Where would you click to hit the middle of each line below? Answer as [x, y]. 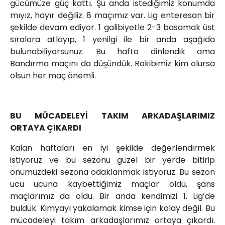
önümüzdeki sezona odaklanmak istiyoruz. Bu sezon [113, 172]
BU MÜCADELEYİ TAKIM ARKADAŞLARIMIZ [113, 116]
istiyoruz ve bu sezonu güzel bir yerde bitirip [113, 160]
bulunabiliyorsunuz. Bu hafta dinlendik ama [113, 52]
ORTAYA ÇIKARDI [46, 128]
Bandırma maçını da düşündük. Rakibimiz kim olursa [113, 64]
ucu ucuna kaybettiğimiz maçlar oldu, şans [113, 184]
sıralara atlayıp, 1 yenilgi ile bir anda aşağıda [113, 40]
